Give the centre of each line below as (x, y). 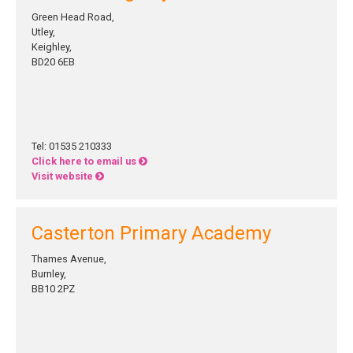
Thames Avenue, (69, 259)
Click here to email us (85, 161)
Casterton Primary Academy (151, 233)
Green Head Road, (73, 17)
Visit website (63, 176)
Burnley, (49, 274)
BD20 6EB (53, 62)
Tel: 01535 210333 (72, 146)
